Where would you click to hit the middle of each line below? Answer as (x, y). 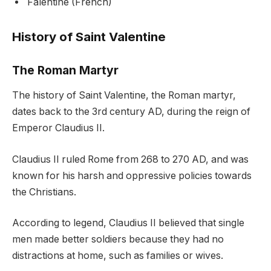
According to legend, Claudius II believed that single (128, 223)
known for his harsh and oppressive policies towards (132, 175)
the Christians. (44, 192)
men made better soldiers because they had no (118, 240)
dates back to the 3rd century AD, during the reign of (131, 111)
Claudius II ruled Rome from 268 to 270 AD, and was (130, 159)
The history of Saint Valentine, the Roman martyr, (124, 95)
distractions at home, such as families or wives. (118, 256)
